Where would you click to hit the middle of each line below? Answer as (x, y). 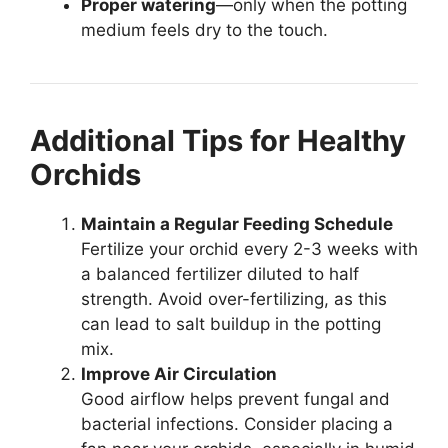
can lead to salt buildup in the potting (231, 324)
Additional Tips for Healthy (218, 141)
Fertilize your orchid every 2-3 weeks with (249, 249)
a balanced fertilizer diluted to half (220, 274)
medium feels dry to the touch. (204, 30)
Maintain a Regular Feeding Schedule (237, 224)
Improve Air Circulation (179, 374)
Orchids (85, 175)
